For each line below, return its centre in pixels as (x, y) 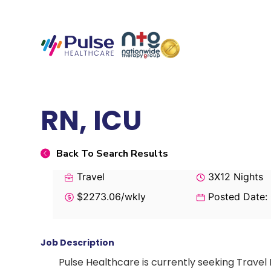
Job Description (78, 242)
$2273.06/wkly (110, 196)
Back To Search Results (113, 153)
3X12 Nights (234, 176)
